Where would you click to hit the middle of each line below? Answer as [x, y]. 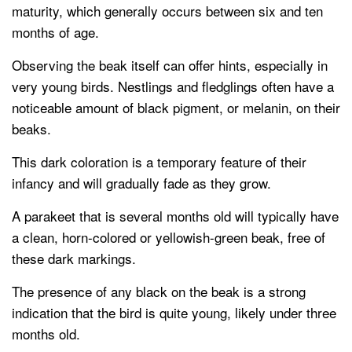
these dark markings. [74, 258]
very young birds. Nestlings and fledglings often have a [173, 86]
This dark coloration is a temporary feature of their [159, 162]
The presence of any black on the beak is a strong [159, 291]
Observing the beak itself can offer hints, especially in [170, 65]
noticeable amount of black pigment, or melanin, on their [176, 108]
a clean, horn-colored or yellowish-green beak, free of [169, 237]
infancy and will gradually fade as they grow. [141, 183]
